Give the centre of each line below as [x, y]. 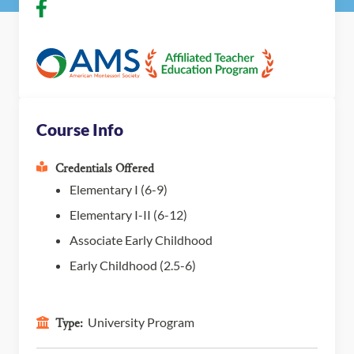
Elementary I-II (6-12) [128, 214]
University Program [141, 322]
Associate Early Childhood [141, 239]
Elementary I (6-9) [119, 189]
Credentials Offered [105, 168]
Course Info [80, 129]
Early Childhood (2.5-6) [133, 265]
